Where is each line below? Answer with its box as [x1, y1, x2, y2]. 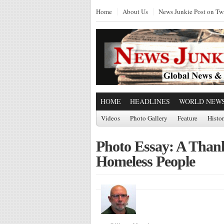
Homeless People [96, 153, 195, 169]
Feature [177, 113, 197, 122]
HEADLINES [130, 96, 170, 106]
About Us [122, 7, 148, 16]
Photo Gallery [130, 113, 167, 122]
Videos [101, 113, 120, 122]
